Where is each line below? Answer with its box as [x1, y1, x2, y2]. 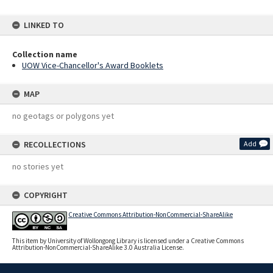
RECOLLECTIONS [24, 139, 86, 150]
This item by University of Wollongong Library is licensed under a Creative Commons [12, 236, 244, 246]
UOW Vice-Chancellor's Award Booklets [22, 60, 163, 71]
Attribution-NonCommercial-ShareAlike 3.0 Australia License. [12, 243, 184, 252]
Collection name [12, 49, 77, 60]
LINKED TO [24, 19, 64, 30]
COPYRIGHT [24, 190, 68, 200]
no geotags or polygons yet [12, 110, 114, 121]
